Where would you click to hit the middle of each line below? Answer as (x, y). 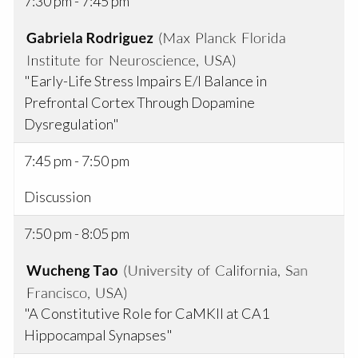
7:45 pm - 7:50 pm (77, 161)
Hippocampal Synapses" (99, 335)
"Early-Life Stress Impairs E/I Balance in (146, 81)
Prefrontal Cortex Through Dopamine (140, 103)
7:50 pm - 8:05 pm (77, 234)
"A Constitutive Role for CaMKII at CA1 (147, 314)
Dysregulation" (72, 124)
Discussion (58, 197)
